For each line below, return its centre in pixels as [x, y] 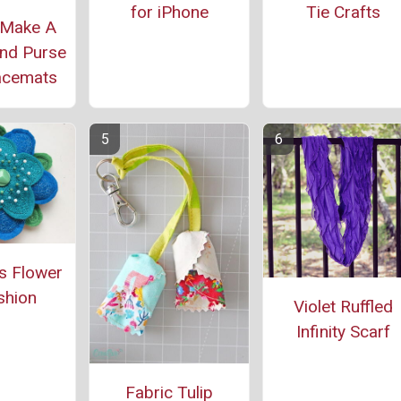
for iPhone [169, 13]
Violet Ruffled [343, 307]
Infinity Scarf [343, 332]
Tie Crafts [343, 13]
